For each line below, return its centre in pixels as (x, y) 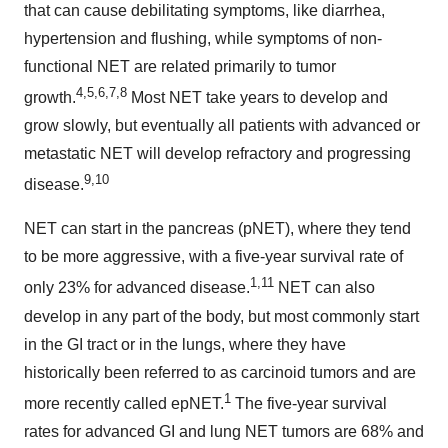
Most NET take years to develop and (257, 97)
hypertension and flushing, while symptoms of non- (203, 38)
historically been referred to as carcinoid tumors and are (220, 372)
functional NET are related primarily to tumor (180, 66)
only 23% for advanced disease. (137, 288)
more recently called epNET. (124, 403)
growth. (50, 97)
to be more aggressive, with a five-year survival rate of (213, 257)
